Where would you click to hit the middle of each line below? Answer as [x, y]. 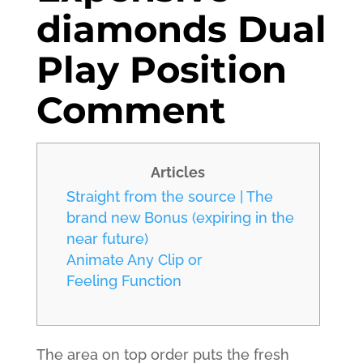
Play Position [161, 69]
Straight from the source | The [169, 196]
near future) [107, 239]
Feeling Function [124, 281]
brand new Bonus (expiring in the [180, 218]
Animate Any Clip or [134, 260]
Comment [131, 110]
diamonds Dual [181, 29]
